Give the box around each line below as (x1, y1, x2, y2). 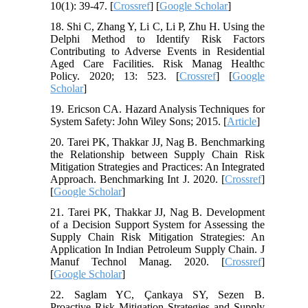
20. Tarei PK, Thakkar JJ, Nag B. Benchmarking (50, 135, 265, 148)
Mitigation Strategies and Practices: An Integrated (50, 160, 265, 173)
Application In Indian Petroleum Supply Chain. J (50, 243, 265, 255)
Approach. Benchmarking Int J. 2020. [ (50, 173, 225, 185)
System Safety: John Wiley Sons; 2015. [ (50, 115, 228, 127)
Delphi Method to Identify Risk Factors (50, 32, 265, 45)
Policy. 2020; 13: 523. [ (50, 69, 179, 82)
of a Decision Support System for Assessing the (50, 218, 265, 230)
